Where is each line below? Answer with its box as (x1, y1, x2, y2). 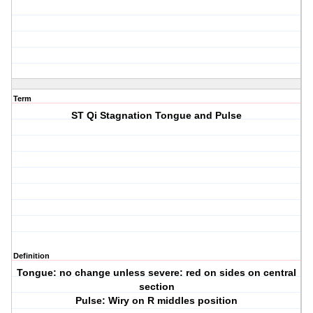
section (138, 281, 175, 293)
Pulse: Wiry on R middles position (75, 295, 238, 307)
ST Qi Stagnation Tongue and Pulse (71, 110, 242, 122)
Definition (13, 252, 50, 261)
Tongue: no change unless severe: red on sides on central (17, 267, 297, 279)
